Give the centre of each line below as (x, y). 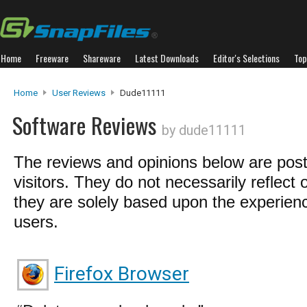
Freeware (52, 58)
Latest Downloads (167, 58)
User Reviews (79, 93)
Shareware (102, 58)
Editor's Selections (246, 58)
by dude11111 (204, 130)
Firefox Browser (122, 274)
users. (36, 222)
